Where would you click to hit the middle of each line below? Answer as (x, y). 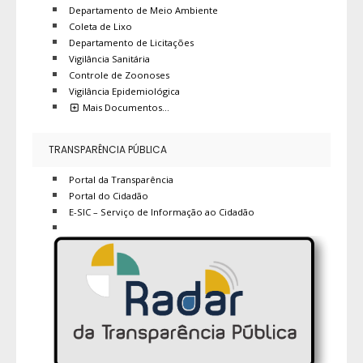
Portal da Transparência (121, 179)
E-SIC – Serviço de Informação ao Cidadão (162, 211)
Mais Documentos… (125, 107)
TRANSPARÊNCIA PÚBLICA (108, 149)
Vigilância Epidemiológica (124, 91)
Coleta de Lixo (100, 26)
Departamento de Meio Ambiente (143, 10)
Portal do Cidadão (109, 195)
